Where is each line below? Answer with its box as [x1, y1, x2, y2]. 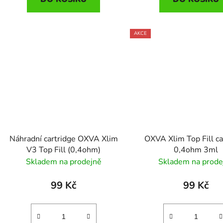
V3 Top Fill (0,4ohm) [26, 144, 101, 156]
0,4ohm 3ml [174, 144, 219, 156]
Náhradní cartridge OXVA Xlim [9, 133, 118, 145]
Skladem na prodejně [25, 156, 102, 168]
